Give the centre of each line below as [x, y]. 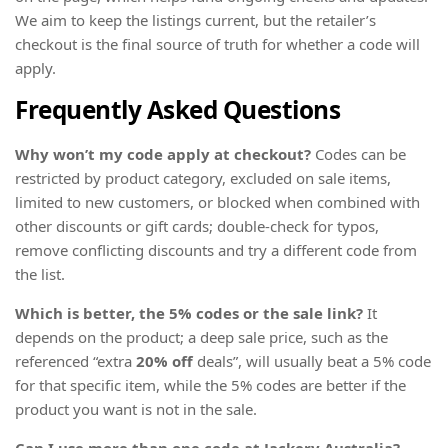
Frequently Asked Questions [177, 109]
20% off [164, 361]
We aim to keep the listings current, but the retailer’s [195, 19]
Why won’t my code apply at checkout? [165, 154]
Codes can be [360, 154]
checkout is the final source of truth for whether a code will [217, 43]
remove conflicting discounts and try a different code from [216, 250]
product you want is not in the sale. [136, 409]
